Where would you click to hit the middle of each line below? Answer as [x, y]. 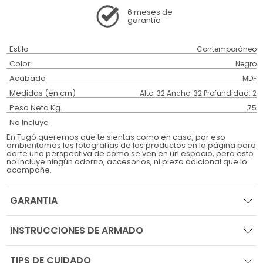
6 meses [144, 12]
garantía [144, 21]
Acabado [28, 79]
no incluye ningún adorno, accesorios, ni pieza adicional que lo [127, 162]
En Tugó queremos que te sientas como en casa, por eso [116, 137]
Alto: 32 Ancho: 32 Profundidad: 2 [198, 93]
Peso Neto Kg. [36, 108]
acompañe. [29, 170]
